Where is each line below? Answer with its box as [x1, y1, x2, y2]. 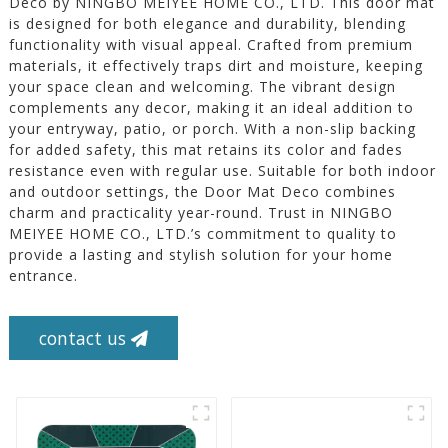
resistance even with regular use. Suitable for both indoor [8, 161, 436, 181]
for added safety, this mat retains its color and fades [8, 140, 403, 160]
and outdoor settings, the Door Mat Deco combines [8, 182, 396, 202]
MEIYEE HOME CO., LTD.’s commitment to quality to [8, 224, 397, 244]
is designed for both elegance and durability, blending [8, 14, 406, 34]
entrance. [8, 266, 78, 286]
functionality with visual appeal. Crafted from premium [8, 35, 413, 55]
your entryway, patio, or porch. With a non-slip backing [8, 119, 416, 139]
